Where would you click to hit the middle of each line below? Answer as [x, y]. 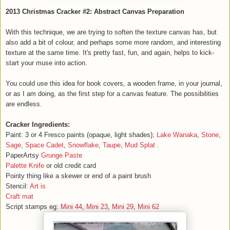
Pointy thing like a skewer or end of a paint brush [78, 176]
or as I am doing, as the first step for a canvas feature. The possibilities [112, 94]
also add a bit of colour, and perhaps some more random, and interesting [113, 43]
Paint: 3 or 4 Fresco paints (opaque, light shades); [81, 135]
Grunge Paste [62, 156]
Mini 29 [123, 207]
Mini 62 [148, 207]
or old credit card [70, 166]
